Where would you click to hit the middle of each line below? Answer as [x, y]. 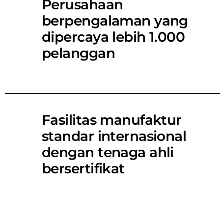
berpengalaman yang [115, 20]
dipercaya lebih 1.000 [113, 37]
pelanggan [78, 53]
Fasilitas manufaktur [112, 120]
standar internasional [114, 136]
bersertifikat [83, 168]
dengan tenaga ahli [108, 152]
